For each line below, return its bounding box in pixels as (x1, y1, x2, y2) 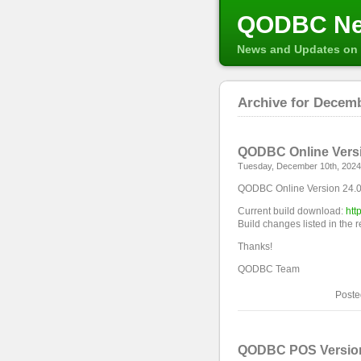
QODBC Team (238, 263, 300, 275)
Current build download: (238, 205, 346, 217)
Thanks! (238, 241, 272, 252)
